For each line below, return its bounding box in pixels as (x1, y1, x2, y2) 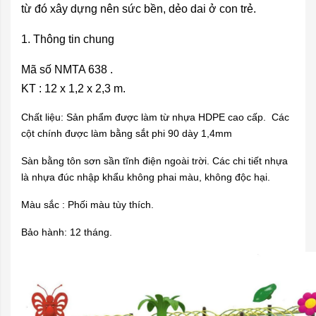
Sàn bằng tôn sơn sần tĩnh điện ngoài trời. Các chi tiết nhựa (21, 155, 288, 166)
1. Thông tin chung (21, 33, 114, 45)
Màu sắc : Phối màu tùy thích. (21, 199, 154, 210)
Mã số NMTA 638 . (21, 63, 113, 75)
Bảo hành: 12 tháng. (21, 226, 112, 238)
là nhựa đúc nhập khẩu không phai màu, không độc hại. (21, 171, 270, 183)
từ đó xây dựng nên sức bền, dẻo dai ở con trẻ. (21, 3, 256, 15)
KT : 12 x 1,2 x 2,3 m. (21, 83, 128, 95)
